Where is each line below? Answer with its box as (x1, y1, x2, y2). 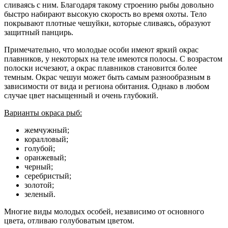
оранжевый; (24, 153, 66, 162)
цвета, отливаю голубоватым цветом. (4, 216, 134, 225)
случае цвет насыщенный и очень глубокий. (4, 91, 158, 100)
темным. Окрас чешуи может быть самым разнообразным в (4, 72, 211, 81)
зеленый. (24, 189, 55, 198)
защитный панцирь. (4, 27, 73, 37)
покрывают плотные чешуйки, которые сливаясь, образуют (4, 18, 211, 27)
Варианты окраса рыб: (4, 108, 82, 117)
